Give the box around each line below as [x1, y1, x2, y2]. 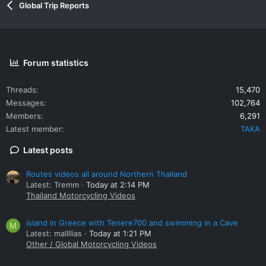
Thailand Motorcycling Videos [26, 191, 135, 201]
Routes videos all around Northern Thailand [26, 169, 187, 179]
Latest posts [23, 144, 74, 155]
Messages [6, 97, 44, 107]
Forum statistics [23, 57, 89, 68]
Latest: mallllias [26, 229, 82, 239]
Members [6, 110, 41, 121]
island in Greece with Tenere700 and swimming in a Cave [26, 218, 238, 228]
